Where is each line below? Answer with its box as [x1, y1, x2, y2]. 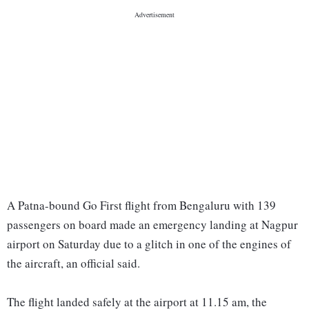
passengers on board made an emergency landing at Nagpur [7, 217, 298, 233]
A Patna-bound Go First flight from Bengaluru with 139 [7, 197, 276, 214]
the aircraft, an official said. [7, 255, 140, 272]
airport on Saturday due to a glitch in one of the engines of [7, 236, 291, 252]
